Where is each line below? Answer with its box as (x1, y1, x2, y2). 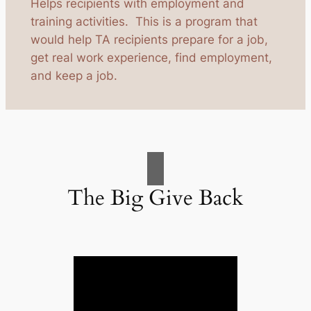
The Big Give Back (67, 183, 244, 213)
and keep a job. (30, 69, 117, 83)
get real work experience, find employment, (30, 51, 272, 65)
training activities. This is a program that (30, 15, 258, 29)
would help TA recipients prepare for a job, (30, 33, 268, 47)
